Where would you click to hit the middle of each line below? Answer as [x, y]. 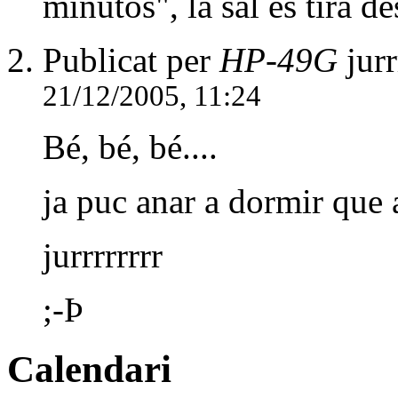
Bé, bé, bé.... [130, 147]
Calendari [89, 370]
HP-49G [279, 60]
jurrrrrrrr [103, 256]
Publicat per [131, 60]
